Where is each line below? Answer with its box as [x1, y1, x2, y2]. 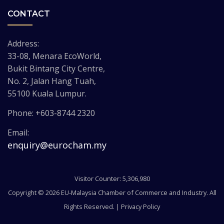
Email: [7, 127, 29, 138]
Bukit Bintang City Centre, [7, 63, 105, 74]
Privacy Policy [121, 202, 160, 211]
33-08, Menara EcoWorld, [7, 50, 101, 62]
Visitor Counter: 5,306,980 [74, 174, 150, 183]
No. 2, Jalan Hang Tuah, [7, 75, 98, 87]
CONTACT [7, 9, 50, 19]
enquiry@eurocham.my [7, 139, 106, 151]
